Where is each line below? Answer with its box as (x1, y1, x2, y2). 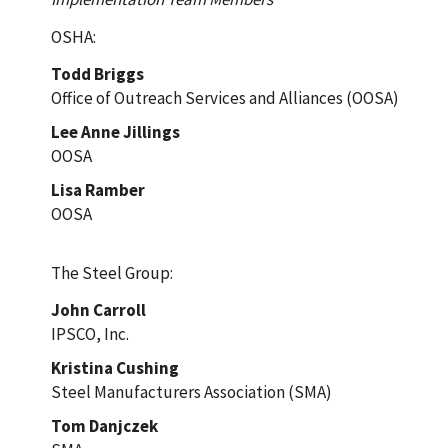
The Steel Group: (50, 261, 173, 284)
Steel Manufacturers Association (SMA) (50, 380, 332, 403)
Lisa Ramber (50, 178, 145, 201)
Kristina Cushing (50, 356, 179, 379)
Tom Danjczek (50, 414, 158, 437)
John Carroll (50, 298, 146, 321)
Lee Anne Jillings (50, 120, 180, 143)
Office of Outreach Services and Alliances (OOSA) (50, 86, 399, 109)
